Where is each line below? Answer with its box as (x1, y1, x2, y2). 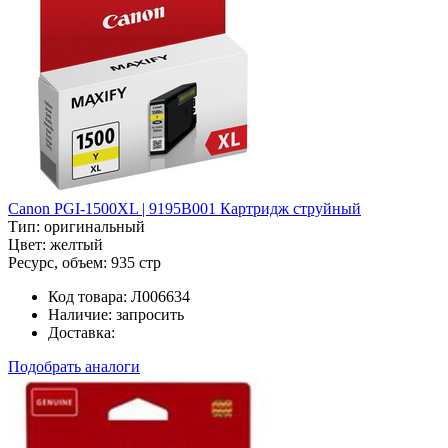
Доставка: (48, 323, 115, 341)
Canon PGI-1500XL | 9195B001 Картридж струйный (8, 199, 361, 217)
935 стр (111, 253, 161, 271)
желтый (50, 235, 103, 253)
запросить (116, 305, 184, 323)
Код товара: (48, 287, 127, 305)
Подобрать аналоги (8, 357, 140, 375)
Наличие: (48, 305, 112, 323)
